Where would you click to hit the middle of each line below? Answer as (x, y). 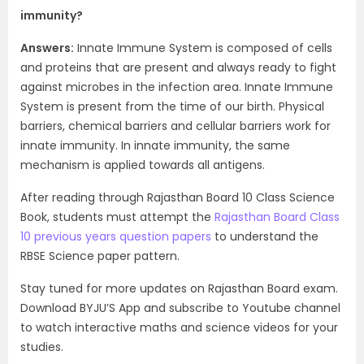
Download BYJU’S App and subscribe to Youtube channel (180, 308)
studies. (42, 347)
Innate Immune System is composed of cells (203, 48)
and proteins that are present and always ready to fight (178, 67)
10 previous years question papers (116, 236)
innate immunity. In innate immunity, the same (155, 145)
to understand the (265, 236)
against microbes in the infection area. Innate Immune (177, 87)
